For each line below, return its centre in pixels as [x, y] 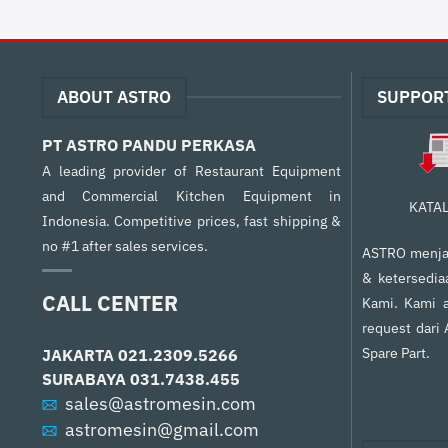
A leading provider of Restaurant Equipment [191, 170]
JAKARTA [79, 354]
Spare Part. [395, 352]
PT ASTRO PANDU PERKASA [148, 144]
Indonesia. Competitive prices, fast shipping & [191, 220]
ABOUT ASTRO [114, 96]
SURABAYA [85, 378]
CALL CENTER [109, 303]
